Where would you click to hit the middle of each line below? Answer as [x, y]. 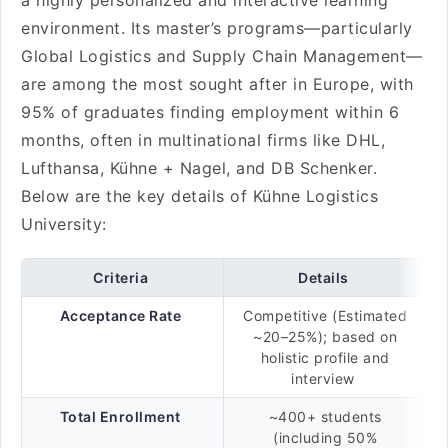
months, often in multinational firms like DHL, [203, 140]
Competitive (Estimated [325, 315]
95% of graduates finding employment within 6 [210, 112]
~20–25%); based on [325, 336]
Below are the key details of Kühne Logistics [199, 196]
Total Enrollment [120, 416]
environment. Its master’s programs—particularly [217, 28]
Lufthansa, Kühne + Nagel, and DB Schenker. [199, 168]
